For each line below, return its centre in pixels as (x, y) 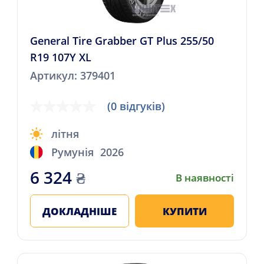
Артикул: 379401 (72, 75)
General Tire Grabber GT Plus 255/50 (122, 40)
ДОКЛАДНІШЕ (79, 211)
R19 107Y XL (60, 57)
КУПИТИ (184, 211)
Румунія (73, 152)
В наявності (205, 177)
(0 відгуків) (136, 106)
